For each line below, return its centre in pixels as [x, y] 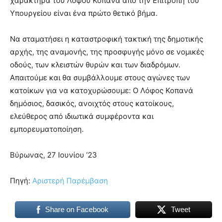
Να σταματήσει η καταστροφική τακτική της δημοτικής [107, 39]
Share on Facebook [77, 209]
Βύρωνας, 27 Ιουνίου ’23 [54, 155]
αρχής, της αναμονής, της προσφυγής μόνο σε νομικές [107, 52]
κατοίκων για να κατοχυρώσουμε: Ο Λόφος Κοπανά [102, 90]
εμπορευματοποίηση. [47, 129]
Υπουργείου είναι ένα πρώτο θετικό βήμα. [84, 13]
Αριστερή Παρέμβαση [70, 181]
